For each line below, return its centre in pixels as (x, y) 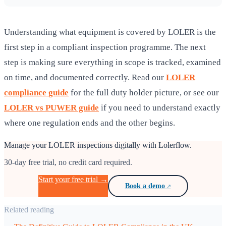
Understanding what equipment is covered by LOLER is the (110, 32)
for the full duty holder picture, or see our (145, 93)
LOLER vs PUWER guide (51, 108)
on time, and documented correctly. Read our (84, 78)
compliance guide (36, 93)
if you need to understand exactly (161, 108)
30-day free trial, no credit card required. (68, 162)
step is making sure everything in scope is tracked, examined (112, 63)
